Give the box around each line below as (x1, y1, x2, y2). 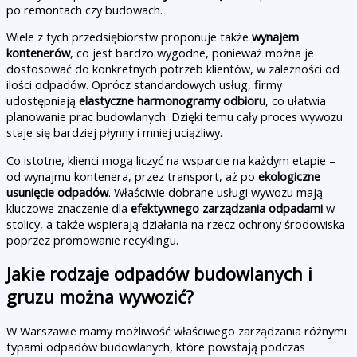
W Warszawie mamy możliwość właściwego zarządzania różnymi (6, 323, 347, 339)
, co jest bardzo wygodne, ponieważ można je (70, 45, 314, 61)
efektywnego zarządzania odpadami (131, 199, 323, 216)
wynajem (252, 29, 299, 45)
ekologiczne (258, 167, 320, 184)
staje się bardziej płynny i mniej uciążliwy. (6, 124, 222, 141)
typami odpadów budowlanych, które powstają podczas (6, 339, 305, 355)
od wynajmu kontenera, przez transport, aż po (6, 167, 258, 184)
